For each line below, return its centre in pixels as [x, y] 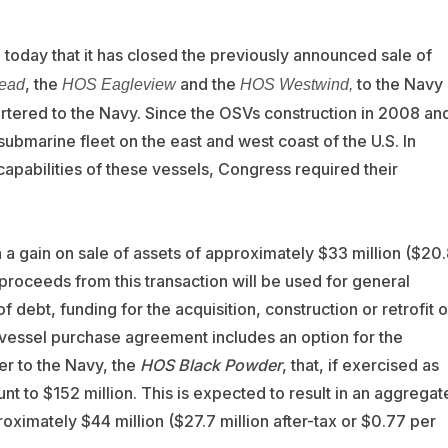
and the [207, 83]
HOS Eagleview [116, 84]
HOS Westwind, [296, 84]
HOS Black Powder [210, 364]
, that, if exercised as [360, 364]
